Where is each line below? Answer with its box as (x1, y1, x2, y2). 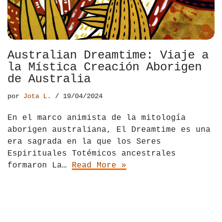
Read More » (72, 161, 126, 170)
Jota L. (23, 92, 51, 100)
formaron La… (7, 161, 72, 170)
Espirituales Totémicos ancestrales (7, 149, 176, 158)
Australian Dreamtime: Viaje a (7, 48, 209, 62)
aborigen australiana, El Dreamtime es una (7, 125, 211, 134)
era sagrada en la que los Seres (7, 137, 161, 146)
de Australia (7, 72, 91, 86)
